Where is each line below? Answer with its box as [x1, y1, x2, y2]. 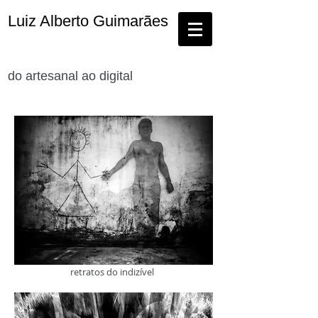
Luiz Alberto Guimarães [8, 12, 168, 30]
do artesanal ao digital [8, 69, 133, 83]
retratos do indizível [70, 265, 154, 278]
